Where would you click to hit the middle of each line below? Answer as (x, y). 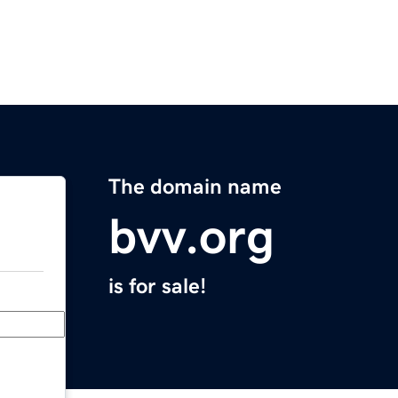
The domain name (195, 187)
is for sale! (157, 287)
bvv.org (191, 237)
